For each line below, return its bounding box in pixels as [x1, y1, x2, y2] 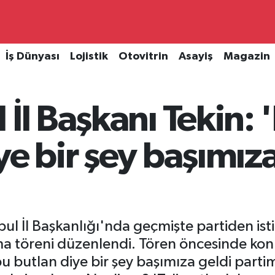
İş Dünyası [5, 51, 60, 63]
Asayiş [178, 51, 213, 63]
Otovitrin [118, 51, 168, 63]
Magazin [223, 51, 270, 63]
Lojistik [69, 51, 108, 63]
